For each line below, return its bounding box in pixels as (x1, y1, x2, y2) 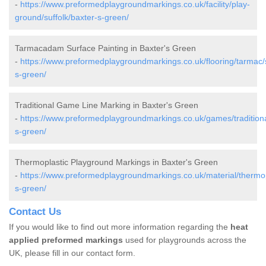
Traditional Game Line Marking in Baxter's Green (15, 100, 198, 110)
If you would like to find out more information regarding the (9, 222, 230, 232)
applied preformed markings (9, 235, 123, 245)
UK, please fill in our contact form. (9, 248, 135, 258)
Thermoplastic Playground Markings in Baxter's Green (15, 157, 218, 167)
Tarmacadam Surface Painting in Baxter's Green (15, 43, 196, 53)
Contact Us (9, 206, 61, 218)
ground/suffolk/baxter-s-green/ (15, 12, 129, 23)
